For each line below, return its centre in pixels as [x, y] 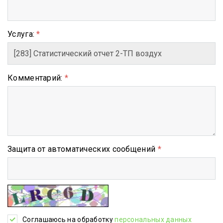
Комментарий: [36, 78]
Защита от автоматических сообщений [83, 149]
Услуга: [22, 34]
